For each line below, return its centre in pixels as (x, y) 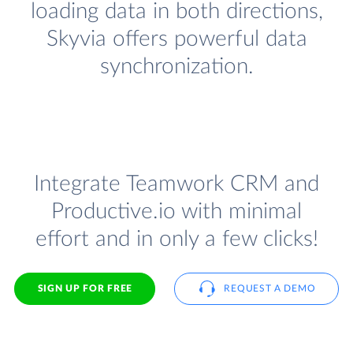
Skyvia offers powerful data (176, 39)
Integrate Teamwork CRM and (176, 184)
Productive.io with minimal (176, 212)
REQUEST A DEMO (270, 288)
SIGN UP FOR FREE (85, 288)
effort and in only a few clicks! (176, 240)
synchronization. (176, 67)
